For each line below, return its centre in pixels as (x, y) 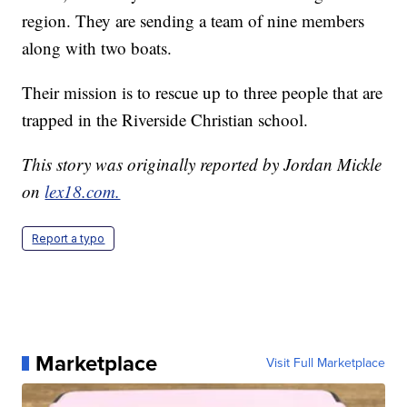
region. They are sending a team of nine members (194, 20)
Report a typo (69, 238)
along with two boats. (97, 47)
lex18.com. (83, 191)
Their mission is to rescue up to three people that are (203, 92)
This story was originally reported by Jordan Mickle (202, 164)
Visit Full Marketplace (325, 362)
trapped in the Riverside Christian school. (165, 119)
